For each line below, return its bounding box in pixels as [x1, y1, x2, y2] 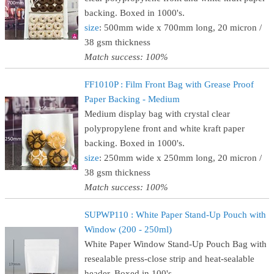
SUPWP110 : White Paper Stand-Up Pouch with [84, 210, 266, 220]
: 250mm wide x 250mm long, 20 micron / [99, 153, 262, 163]
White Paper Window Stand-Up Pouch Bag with [84, 239, 267, 249]
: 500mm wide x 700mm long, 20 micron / [99, 23, 262, 32]
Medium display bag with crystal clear [84, 109, 230, 119]
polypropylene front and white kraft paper [84, 124, 245, 133]
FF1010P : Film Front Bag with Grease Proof [84, 80, 254, 89]
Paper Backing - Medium [84, 94, 180, 104]
